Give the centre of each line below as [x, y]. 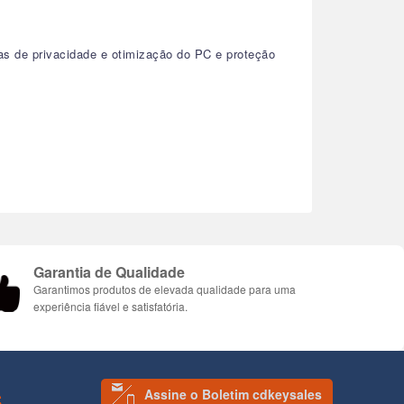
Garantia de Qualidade [109, 271]
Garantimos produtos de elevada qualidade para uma [165, 289]
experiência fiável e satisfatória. [110, 306]
